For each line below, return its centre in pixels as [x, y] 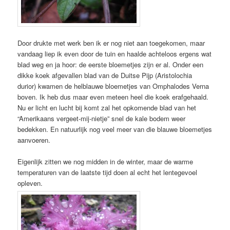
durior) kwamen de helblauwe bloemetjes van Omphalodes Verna [113, 86]
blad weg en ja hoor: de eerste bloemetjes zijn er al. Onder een [111, 64]
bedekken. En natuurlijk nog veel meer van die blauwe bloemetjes [115, 129]
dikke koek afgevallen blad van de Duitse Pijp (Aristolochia [105, 75]
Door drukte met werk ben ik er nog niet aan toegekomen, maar [111, 43]
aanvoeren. [34, 140]
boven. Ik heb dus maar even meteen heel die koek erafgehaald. [113, 97]
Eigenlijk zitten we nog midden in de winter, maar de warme [106, 162]
